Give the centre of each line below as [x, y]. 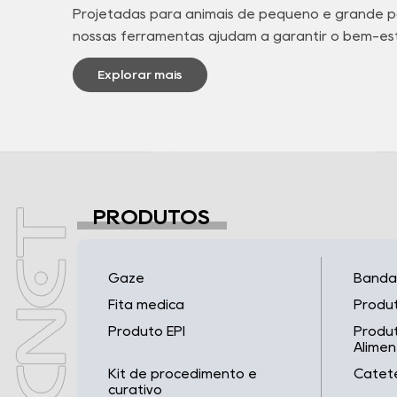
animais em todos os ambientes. [178, 61]
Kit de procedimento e [183, 374]
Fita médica [146, 304]
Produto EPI [147, 331]
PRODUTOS [152, 217]
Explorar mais [140, 74]
